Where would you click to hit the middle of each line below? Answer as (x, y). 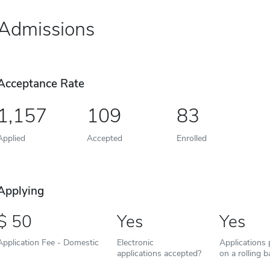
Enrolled (191, 138)
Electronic (135, 243)
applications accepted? (159, 253)
